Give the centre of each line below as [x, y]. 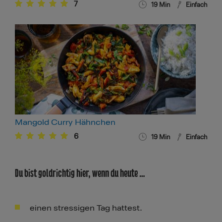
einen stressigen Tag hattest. [86, 208]
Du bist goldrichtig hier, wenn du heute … [80, 173]
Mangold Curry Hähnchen [65, 123]
